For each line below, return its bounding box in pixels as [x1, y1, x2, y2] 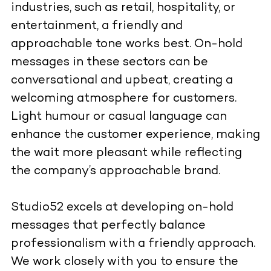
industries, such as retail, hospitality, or [10, 2, 235, 15]
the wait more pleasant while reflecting [10, 147, 242, 160]
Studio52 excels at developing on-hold [10, 201, 233, 215]
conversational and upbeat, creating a [10, 74, 233, 88]
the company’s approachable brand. [10, 165, 220, 178]
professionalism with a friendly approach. [10, 238, 255, 251]
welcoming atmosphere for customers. [10, 93, 237, 106]
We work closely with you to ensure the [10, 256, 238, 269]
